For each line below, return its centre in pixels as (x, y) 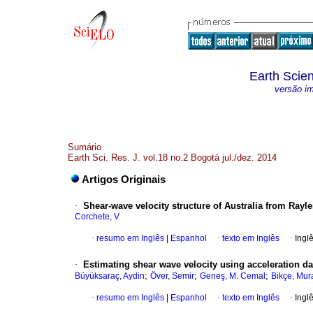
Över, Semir (172, 276)
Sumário (85, 147)
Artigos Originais (124, 180)
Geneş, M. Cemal (233, 276)
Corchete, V (97, 217)
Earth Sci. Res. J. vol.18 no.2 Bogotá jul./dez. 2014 (172, 158)
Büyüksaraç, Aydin (110, 276)
